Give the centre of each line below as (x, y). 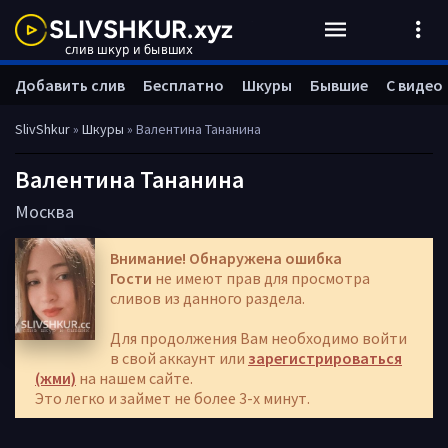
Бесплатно (183, 85)
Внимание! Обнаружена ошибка (226, 258)
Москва (44, 211)
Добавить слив (70, 85)
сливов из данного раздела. (207, 298)
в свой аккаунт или (179, 358)
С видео (414, 85)
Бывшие (339, 85)
